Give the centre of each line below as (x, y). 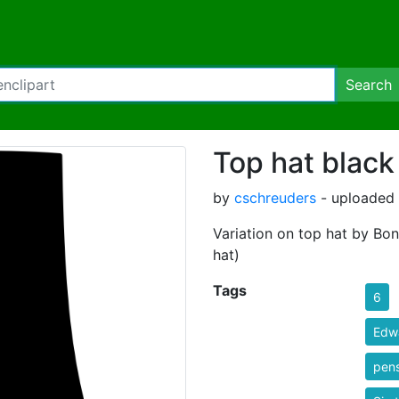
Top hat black (304, 163)
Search (369, 85)
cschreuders (275, 198)
